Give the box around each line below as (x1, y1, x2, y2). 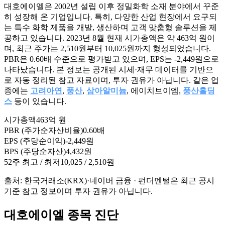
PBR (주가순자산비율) (4, 126, 83, 135)
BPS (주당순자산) (4, 147, 66, 156)
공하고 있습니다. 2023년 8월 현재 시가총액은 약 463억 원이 (4, 33, 215, 42)
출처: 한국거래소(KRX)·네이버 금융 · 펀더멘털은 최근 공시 (4, 176, 214, 185)
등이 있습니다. (12, 96, 66, 105)
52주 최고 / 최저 (4, 157, 60, 166)
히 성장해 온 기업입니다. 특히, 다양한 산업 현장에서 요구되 (4, 12, 217, 21)
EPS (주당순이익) (4, 136, 65, 145)
